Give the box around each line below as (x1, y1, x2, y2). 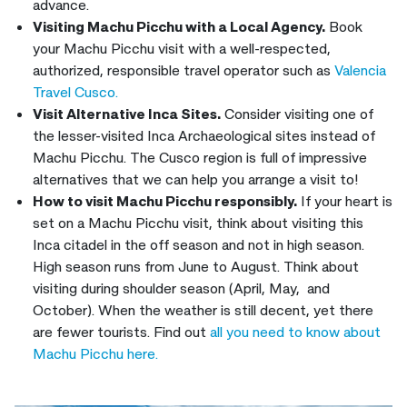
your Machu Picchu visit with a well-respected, (33, 39, 331, 58)
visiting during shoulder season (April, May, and (33, 279, 330, 298)
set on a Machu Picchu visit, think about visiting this (33, 213, 363, 233)
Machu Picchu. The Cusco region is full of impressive (33, 148, 367, 167)
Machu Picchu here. (33, 344, 158, 363)
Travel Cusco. (33, 83, 118, 102)
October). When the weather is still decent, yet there (33, 301, 373, 320)
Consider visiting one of (221, 104, 373, 124)
